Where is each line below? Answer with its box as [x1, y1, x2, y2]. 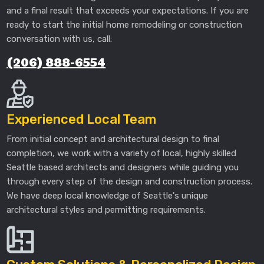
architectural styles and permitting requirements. [6, 204, 206, 215]
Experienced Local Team [6, 111, 157, 128]
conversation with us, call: [6, 34, 113, 45]
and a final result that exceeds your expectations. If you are [6, 5, 249, 16]
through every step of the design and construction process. [6, 176, 253, 187]
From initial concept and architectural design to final [6, 133, 220, 144]
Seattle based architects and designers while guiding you [6, 161, 239, 173]
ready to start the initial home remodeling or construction [6, 19, 243, 31]
